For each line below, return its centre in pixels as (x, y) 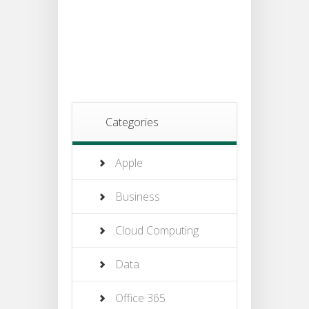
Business (138, 197)
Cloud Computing (157, 231)
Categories (132, 122)
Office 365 (140, 298)
